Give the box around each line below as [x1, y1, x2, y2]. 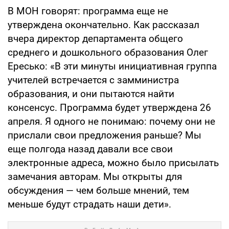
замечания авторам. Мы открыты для [8, 170, 182, 182]
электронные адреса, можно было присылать [8, 156, 219, 169]
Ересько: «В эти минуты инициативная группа [8, 60, 217, 72]
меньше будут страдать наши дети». [8, 198, 171, 210]
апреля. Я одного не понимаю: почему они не [8, 115, 215, 127]
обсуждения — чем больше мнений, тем [8, 184, 189, 196]
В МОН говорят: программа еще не [8, 5, 168, 17]
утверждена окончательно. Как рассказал [8, 18, 199, 31]
